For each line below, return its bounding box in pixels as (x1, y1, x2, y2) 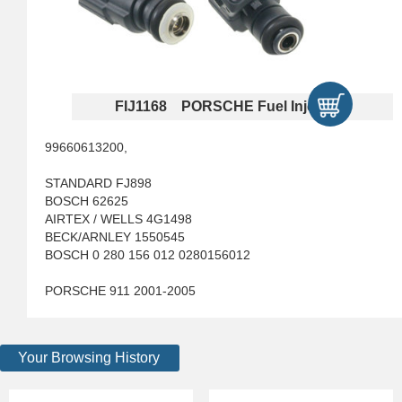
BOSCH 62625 (45, 194, 128, 208)
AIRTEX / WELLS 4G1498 (45, 212, 192, 226)
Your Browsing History (18, 350, 160, 365)
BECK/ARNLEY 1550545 (45, 230, 185, 244)
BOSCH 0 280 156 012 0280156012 (45, 248, 250, 262)
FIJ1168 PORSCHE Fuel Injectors (115, 99, 350, 114)
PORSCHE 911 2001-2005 (45, 284, 196, 298)
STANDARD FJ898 (45, 176, 152, 190)
